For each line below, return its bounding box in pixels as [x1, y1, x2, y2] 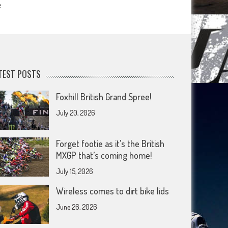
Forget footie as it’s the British [56, 138, 165, 150]
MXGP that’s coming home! [56, 150, 152, 161]
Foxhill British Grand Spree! [56, 91, 152, 102]
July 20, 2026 [56, 108, 96, 117]
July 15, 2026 [56, 167, 94, 176]
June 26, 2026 [56, 203, 98, 212]
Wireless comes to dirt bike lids [56, 185, 169, 197]
